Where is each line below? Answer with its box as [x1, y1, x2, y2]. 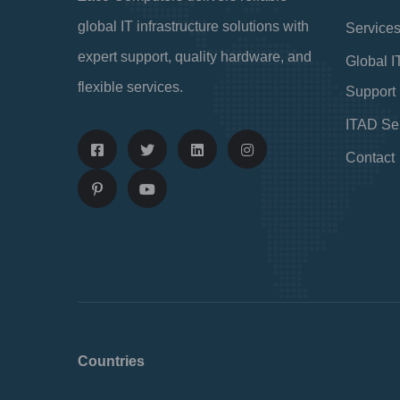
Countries [78, 353, 145, 369]
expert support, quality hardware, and [78, 48, 312, 64]
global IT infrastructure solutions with [78, 18, 309, 34]
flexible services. [78, 79, 183, 95]
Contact [346, 150, 395, 165]
